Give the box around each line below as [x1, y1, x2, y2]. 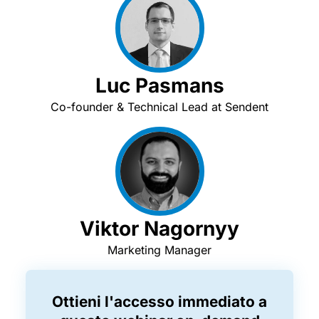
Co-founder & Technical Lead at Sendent [51, 100, 268, 114]
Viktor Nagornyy [80, 216, 239, 241]
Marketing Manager [108, 243, 211, 257]
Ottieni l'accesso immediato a [52, 293, 267, 310]
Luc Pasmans [95, 73, 224, 98]
